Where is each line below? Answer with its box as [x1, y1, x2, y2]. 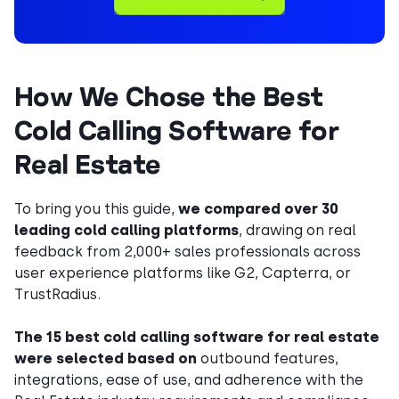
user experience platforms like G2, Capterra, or [14, 265, 351, 281]
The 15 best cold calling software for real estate [14, 329, 379, 346]
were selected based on [14, 350, 197, 367]
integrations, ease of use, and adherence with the [14, 371, 363, 388]
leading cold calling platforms [14, 222, 239, 239]
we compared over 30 [178, 200, 338, 217]
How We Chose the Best [14, 80, 323, 111]
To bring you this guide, [14, 200, 178, 217]
